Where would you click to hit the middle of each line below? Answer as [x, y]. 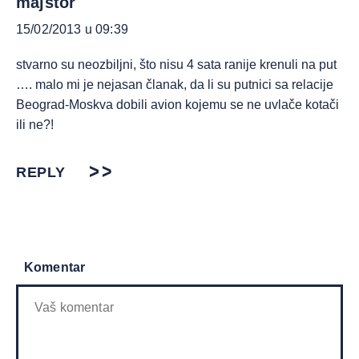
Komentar [55, 267]
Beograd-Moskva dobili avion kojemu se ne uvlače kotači [177, 105]
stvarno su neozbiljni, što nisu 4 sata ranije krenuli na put [176, 65]
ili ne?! [35, 125]
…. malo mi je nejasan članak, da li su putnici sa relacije [175, 85]
